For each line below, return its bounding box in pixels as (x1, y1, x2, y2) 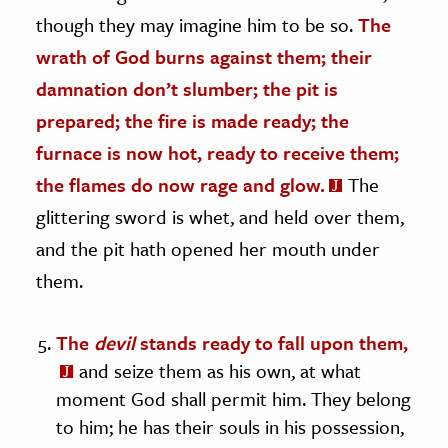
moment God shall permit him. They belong (56, 384, 411, 412)
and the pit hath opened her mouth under (36, 234, 380, 262)
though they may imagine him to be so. (36, 10, 358, 38)
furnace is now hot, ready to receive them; (36, 138, 399, 166)
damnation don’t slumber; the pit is (36, 74, 338, 102)
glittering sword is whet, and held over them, (36, 202, 404, 230)
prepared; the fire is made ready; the (36, 106, 349, 134)
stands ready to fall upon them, (135, 328, 408, 356)
